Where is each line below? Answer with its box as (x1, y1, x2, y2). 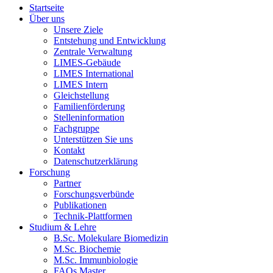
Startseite (29, 2, 64, 13)
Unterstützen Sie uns (54, 134, 133, 145)
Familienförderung (54, 101, 125, 112)
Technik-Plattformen (54, 211, 132, 222)
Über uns (29, 13, 65, 24)
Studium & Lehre (29, 222, 96, 233)
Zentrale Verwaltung (54, 46, 132, 57)
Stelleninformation (54, 112, 124, 123)
